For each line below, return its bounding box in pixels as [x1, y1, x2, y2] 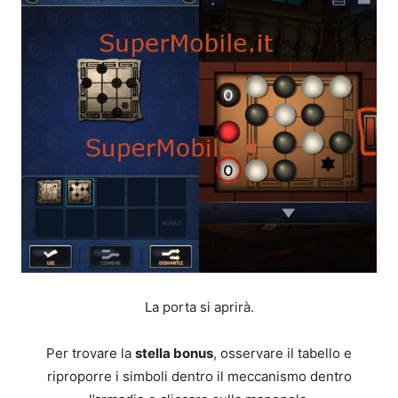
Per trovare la [46, 345, 135, 362]
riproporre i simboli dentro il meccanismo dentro [46, 368, 352, 386]
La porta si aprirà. [144, 298, 254, 316]
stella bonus [135, 345, 213, 362]
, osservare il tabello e [213, 345, 352, 362]
